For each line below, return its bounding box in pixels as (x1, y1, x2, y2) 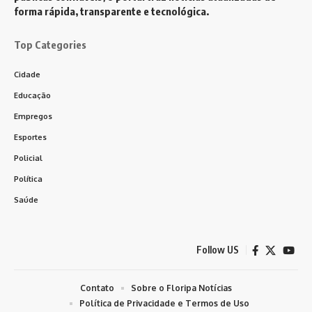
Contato (80, 282, 114, 293)
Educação (14, 90, 51, 100)
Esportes (14, 132, 47, 142)
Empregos (14, 111, 52, 121)
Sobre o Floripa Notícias (131, 282, 232, 293)
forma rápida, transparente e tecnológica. (14, 4, 209, 17)
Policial (14, 153, 42, 163)
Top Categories (14, 38, 86, 51)
